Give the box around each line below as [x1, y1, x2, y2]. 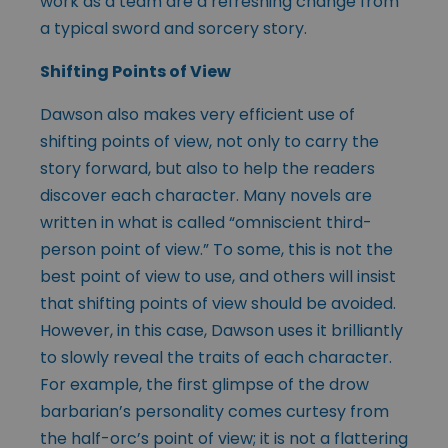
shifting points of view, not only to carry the [40, 129, 379, 153]
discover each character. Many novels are [40, 183, 372, 207]
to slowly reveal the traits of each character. [40, 345, 392, 369]
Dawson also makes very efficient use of [40, 102, 355, 126]
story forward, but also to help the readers [40, 156, 375, 180]
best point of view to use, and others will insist [40, 264, 396, 288]
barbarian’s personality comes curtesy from [40, 399, 389, 423]
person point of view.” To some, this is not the [40, 237, 393, 261]
